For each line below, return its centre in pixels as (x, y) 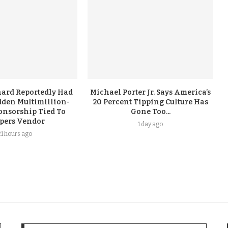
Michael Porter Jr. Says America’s (151, 92)
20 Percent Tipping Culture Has (150, 102)
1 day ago (151, 124)
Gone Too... (150, 111)
